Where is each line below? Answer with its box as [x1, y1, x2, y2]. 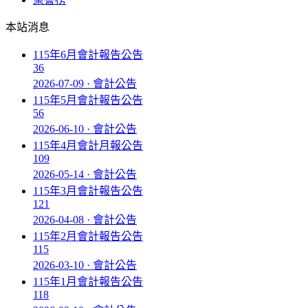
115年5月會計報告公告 [33, 94, 143, 106]
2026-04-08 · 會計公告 [33, 214, 137, 225]
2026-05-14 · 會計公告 [33, 168, 137, 180]
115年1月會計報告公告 [33, 276, 143, 287]
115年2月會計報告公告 [33, 230, 143, 242]
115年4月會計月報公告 [33, 140, 143, 151]
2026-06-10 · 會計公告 [33, 123, 137, 135]
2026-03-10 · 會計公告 [33, 259, 137, 271]
